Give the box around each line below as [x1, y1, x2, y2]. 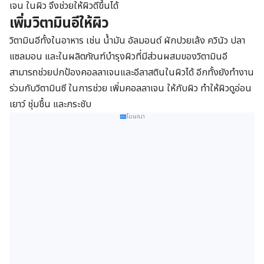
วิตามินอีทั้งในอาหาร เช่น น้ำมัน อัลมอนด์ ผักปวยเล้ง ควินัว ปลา [9, 34, 245, 48]
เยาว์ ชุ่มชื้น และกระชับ [9, 97, 91, 112]
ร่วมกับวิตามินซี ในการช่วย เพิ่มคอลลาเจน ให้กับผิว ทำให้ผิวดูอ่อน [9, 81, 252, 96]
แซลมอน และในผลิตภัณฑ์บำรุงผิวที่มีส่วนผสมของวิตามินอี [9, 49, 227, 64]
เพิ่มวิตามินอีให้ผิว [9, 13, 109, 35]
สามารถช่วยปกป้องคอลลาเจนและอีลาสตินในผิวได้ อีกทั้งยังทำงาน [9, 65, 254, 80]
